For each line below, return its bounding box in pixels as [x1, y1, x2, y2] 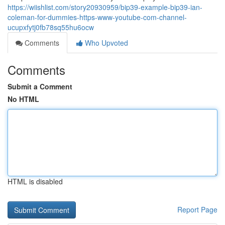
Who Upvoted [83, 38, 128, 48]
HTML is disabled [8, 176, 63, 186]
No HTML [8, 94, 39, 104]
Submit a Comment [8, 81, 72, 91]
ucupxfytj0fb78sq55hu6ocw [8, 22, 94, 32]
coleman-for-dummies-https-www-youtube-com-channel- [8, 12, 187, 22]
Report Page [177, 204, 217, 214]
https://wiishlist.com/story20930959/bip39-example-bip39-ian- [8, 2, 202, 12]
